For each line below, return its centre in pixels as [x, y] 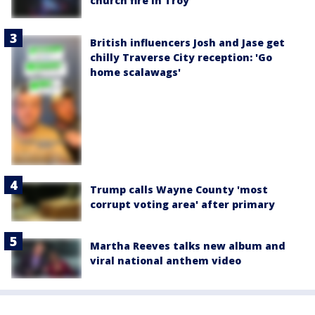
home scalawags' [135, 72]
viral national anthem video [166, 261]
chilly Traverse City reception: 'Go [181, 57]
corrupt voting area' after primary [182, 205]
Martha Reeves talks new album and [188, 246]
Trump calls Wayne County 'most [179, 190]
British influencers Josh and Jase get [187, 42]
